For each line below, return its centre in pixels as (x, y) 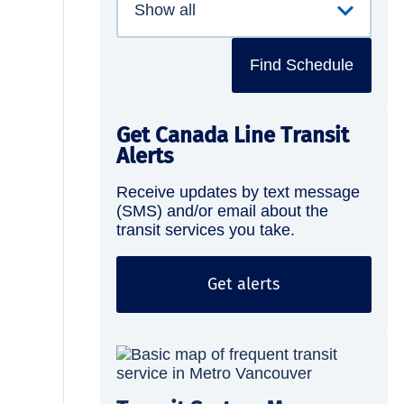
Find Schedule (302, 64)
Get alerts (244, 284)
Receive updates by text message (238, 192)
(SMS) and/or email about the (222, 211)
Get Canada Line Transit (232, 135)
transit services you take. (205, 230)
